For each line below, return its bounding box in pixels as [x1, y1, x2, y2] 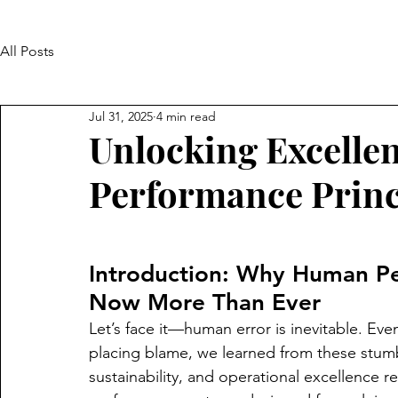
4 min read [156, 107, 216, 124]
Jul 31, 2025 [89, 107, 153, 124]
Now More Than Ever [89, 289, 321, 316]
